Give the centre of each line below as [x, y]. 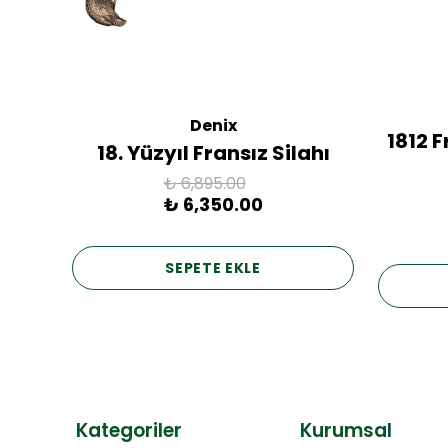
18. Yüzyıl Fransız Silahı [213, 153]
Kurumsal [345, 431]
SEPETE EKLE [213, 267]
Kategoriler [129, 431]
